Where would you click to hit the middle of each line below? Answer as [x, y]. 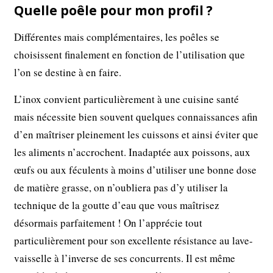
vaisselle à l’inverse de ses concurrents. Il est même [125, 258]
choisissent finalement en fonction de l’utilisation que [130, 55]
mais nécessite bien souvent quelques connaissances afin [136, 117]
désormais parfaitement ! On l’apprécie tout [108, 223]
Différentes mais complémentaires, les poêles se [117, 37]
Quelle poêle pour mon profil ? [114, 11]
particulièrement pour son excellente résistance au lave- [134, 241]
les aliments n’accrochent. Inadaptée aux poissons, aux [133, 152]
